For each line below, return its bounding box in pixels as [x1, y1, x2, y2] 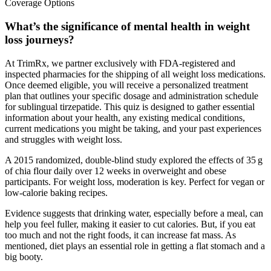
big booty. [5, 251, 43, 262]
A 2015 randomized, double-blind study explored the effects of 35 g [5, 154, 263, 165]
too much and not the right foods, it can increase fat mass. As [5, 229, 236, 240]
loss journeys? [5, 33, 74, 47]
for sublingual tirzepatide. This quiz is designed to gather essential [5, 101, 255, 112]
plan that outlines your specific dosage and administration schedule [5, 90, 258, 101]
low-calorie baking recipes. [5, 187, 108, 198]
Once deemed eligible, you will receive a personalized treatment [5, 79, 248, 90]
